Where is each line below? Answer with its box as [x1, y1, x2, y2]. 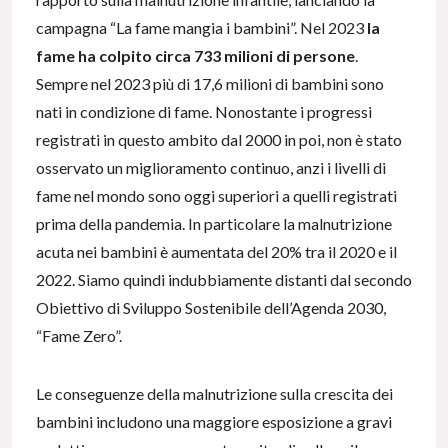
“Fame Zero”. [36, 326, 122, 346]
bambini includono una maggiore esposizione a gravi [36, 412, 392, 432]
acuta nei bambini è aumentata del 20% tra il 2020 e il [36, 242, 397, 262]
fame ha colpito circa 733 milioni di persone [36, 46, 355, 66]
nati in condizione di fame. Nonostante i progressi [36, 102, 372, 122]
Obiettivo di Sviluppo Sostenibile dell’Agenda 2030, [36, 298, 386, 318]
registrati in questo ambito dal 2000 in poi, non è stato [36, 130, 402, 150]
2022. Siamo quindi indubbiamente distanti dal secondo [36, 270, 412, 290]
